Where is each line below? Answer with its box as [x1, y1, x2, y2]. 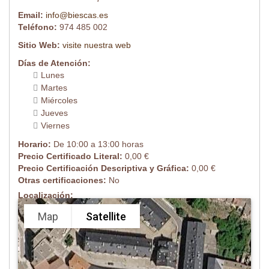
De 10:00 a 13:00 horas [53, 139, 144, 150]
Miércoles [41, 95, 77, 106]
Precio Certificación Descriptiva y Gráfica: [18, 163, 192, 174]
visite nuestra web [62, 40, 131, 50]
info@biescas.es [46, 10, 108, 20]
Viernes [41, 121, 70, 131]
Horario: [18, 139, 53, 150]
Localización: [18, 190, 73, 201]
